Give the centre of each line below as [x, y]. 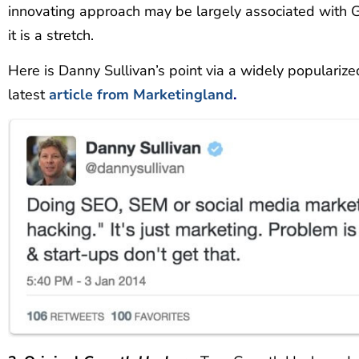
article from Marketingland [141, 95]
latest [28, 95]
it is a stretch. [51, 35]
